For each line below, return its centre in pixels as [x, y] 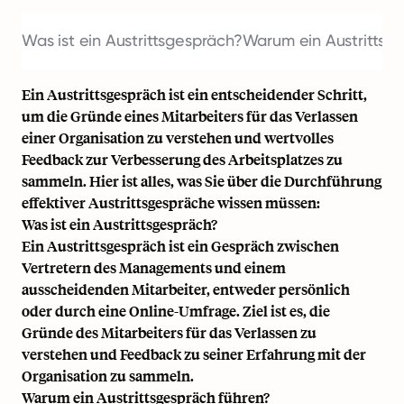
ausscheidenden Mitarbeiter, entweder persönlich [186, 289]
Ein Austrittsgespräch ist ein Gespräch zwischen [180, 246]
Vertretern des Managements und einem [154, 267]
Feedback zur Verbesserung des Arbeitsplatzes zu [182, 159]
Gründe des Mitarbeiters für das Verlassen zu [169, 332]
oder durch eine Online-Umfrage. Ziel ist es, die [176, 311]
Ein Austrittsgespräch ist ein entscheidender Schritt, [194, 94]
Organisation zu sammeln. [108, 376]
